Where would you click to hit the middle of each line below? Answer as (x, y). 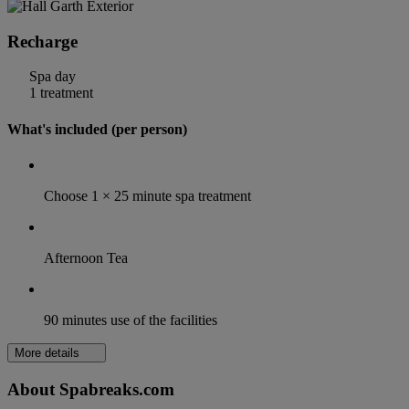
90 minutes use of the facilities (131, 320)
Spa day (51, 77)
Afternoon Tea (86, 257)
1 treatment (59, 93)
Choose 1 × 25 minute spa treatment (147, 195)
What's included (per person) (97, 129)
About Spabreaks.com (91, 389)
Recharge (42, 41)
